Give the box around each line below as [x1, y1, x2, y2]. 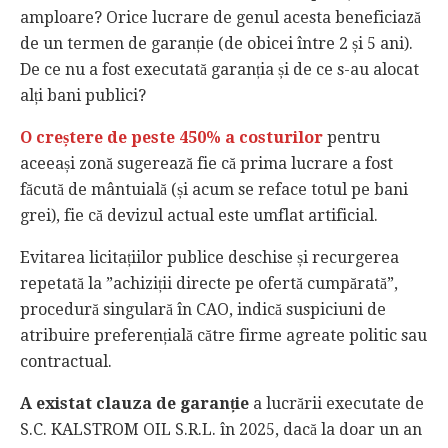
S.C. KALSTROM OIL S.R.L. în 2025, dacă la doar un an [20, 420, 422, 440]
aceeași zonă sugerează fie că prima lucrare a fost [20, 154, 393, 174]
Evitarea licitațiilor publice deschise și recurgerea [20, 248, 399, 268]
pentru [327, 128, 380, 148]
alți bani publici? [20, 86, 146, 106]
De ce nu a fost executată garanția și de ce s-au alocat [20, 60, 419, 80]
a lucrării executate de [249, 394, 424, 414]
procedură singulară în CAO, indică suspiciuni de [20, 300, 386, 320]
